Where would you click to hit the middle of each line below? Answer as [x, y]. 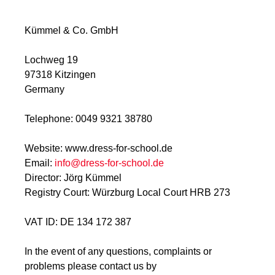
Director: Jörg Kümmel [73, 178]
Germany [45, 90]
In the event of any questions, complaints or [118, 252]
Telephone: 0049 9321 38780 [88, 119]
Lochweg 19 [51, 60]
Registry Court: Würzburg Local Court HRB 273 [127, 193]
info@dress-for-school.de [109, 163]
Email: [40, 163]
